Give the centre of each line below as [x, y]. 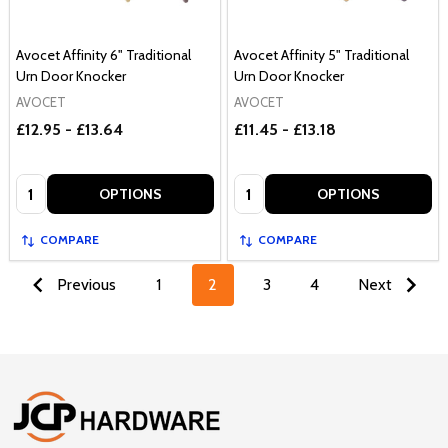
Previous [84, 285]
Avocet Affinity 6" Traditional [103, 54]
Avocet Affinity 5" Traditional [321, 54]
